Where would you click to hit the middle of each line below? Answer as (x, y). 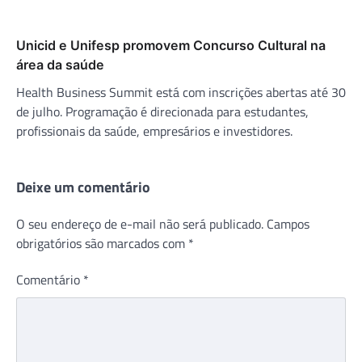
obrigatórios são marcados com (102, 243)
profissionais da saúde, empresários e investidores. (154, 130)
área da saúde (60, 64)
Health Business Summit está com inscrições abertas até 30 (181, 92)
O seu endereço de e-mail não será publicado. (140, 223)
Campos (288, 223)
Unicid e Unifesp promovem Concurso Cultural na (171, 45)
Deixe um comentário (83, 187)
